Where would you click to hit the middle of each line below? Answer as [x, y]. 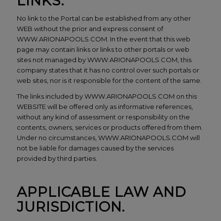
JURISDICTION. [71, 206]
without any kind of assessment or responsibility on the [103, 117]
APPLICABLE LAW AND [101, 192]
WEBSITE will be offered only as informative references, [105, 106]
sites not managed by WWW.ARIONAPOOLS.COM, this [104, 59]
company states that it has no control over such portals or [108, 70]
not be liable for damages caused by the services [95, 148]
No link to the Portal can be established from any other [104, 18]
